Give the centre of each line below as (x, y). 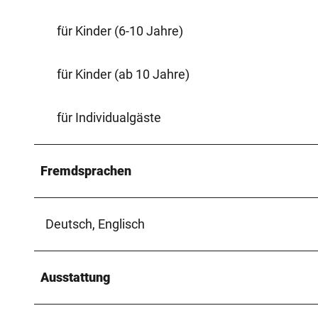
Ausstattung (75, 277)
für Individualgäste (109, 117)
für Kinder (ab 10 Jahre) (123, 74)
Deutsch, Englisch (95, 224)
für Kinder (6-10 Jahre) (120, 31)
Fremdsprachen (86, 170)
